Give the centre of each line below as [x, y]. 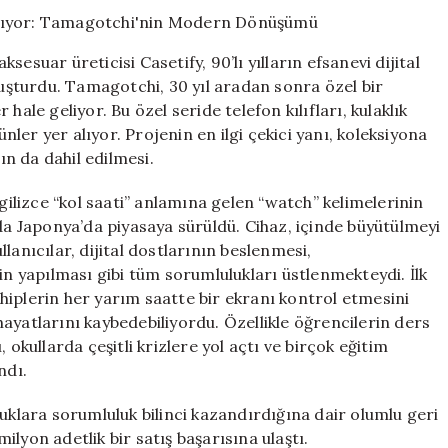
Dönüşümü [378, 110]
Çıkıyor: [369, 47]
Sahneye [370, 26]
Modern [369, 89]
